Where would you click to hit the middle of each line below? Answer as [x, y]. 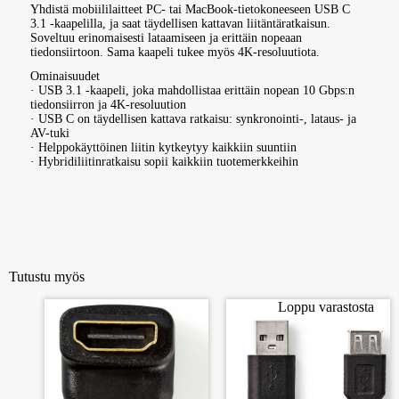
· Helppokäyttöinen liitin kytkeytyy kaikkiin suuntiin [164, 148]
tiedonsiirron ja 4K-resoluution [109, 105]
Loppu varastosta [326, 306]
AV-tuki [50, 134]
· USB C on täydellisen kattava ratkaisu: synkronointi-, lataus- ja [194, 119]
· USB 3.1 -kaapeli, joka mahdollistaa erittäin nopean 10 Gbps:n [193, 91]
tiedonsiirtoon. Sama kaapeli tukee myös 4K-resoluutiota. [175, 53]
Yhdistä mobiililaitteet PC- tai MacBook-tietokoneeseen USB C [191, 10]
